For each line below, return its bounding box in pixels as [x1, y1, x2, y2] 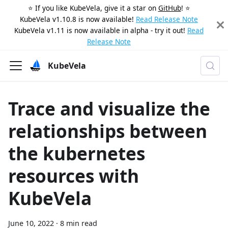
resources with [8, 163, 139, 188]
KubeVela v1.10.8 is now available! [20, 14, 134, 24]
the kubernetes [8, 141, 145, 165]
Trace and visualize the [8, 96, 210, 121]
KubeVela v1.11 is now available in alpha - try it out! [14, 25, 185, 35]
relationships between [8, 119, 207, 143]
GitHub [158, 3, 181, 13]
